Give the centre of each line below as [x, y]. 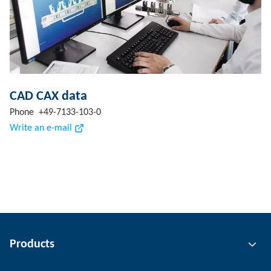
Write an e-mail [41, 128]
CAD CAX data [48, 96]
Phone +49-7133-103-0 [55, 113]
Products [32, 244]
